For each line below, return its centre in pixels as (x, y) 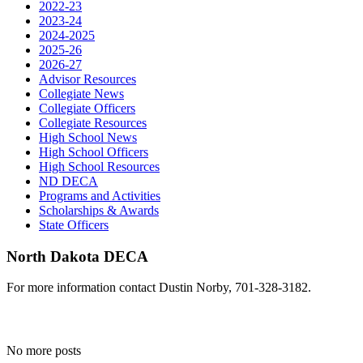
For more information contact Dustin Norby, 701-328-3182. (159, 288)
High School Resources (99, 167)
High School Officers (94, 152)
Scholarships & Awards (99, 211)
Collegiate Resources (93, 123)
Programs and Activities (100, 196)
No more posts (44, 351)
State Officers (74, 225)
